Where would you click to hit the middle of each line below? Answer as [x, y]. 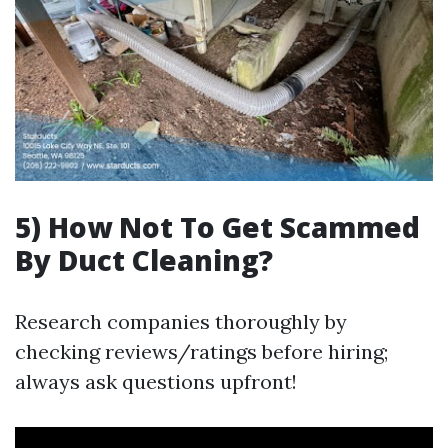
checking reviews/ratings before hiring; [201, 351]
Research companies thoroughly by [181, 321]
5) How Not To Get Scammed [217, 226]
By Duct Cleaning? [144, 259]
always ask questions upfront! [156, 381]
